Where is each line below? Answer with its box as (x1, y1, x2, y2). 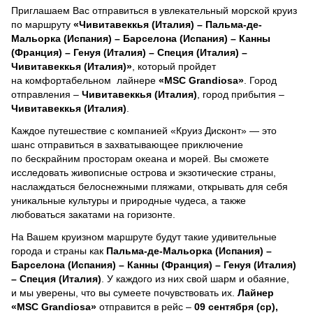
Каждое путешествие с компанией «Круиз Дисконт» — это (11, 124, 277, 136)
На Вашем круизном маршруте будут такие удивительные (11, 231, 277, 242)
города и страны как (11, 245, 106, 256)
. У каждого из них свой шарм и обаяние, (101, 272, 289, 284)
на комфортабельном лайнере (11, 74, 159, 86)
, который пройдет (132, 60, 216, 72)
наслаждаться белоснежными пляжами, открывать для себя (11, 180, 288, 192)
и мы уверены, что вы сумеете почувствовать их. (11, 286, 238, 298)
